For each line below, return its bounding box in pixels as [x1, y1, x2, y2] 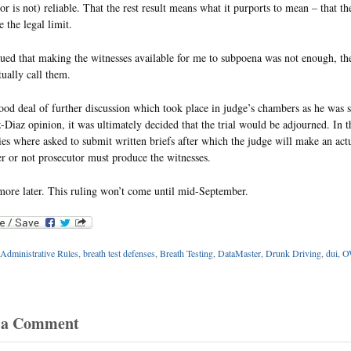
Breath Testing [159, 247, 213, 260]
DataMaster [217, 247, 261, 260]
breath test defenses [82, 247, 155, 260]
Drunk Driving [265, 247, 321, 260]
